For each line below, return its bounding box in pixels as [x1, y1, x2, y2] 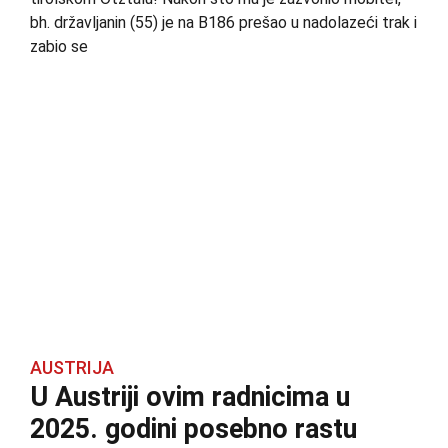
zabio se [30, 37, 88, 57]
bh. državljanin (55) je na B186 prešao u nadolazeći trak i [30, 13, 417, 33]
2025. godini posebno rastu [30, 412, 357, 445]
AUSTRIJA [30, 356, 114, 378]
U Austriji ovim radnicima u [30, 380, 350, 413]
